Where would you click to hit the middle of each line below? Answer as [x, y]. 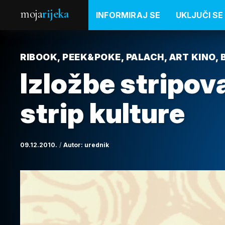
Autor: [74, 145]
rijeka [55, 14]
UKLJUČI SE [199, 15]
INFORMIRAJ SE [128, 15]
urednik [97, 145]
